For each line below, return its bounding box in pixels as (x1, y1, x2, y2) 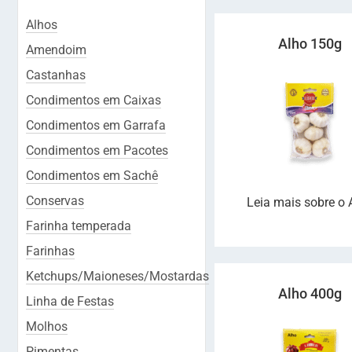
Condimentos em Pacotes (26, 143, 168, 158)
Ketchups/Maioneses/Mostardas (26, 269, 209, 284)
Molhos (26, 319, 68, 334)
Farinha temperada (26, 218, 131, 233)
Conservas (26, 193, 84, 208)
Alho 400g (277, 284, 342, 302)
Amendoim (26, 42, 86, 57)
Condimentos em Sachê (26, 168, 158, 183)
